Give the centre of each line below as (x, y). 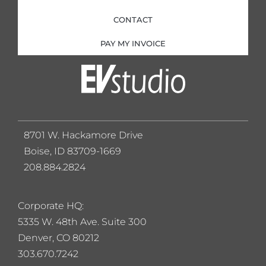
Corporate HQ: (51, 206)
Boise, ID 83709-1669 (72, 151)
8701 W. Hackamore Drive (83, 135)
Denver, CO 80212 (58, 238)
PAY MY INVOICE (133, 44)
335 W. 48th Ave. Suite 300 (86, 222)
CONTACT (133, 20)
